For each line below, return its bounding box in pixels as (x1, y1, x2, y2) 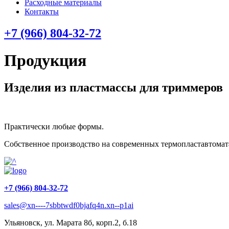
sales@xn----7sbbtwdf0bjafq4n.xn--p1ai (4, 201, 133, 210)
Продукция (4, 51, 86, 70)
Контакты (25, 7, 59, 16)
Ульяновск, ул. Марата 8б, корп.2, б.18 (4, 218, 137, 227)
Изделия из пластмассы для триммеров (4, 81, 223, 95)
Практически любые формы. (4, 122, 104, 131)
